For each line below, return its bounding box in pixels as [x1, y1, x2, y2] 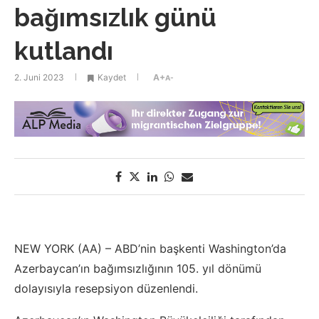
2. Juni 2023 [14, 72, 64, 83]
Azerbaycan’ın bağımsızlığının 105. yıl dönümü [14, 261, 261, 276]
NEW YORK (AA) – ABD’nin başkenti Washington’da [14, 241, 286, 256]
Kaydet [98, 72, 126, 83]
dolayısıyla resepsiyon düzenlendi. [14, 281, 198, 296]
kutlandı [14, 36, 113, 66]
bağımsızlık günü [14, 3, 216, 33]
